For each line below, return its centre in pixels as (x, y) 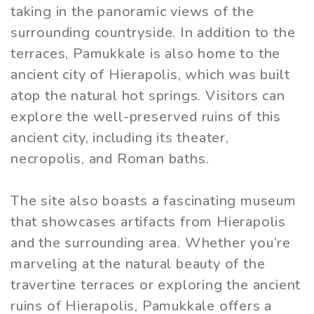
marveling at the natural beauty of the (138, 264)
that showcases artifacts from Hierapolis (148, 222)
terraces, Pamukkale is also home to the (146, 54)
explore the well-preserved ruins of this (146, 117)
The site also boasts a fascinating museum (153, 201)
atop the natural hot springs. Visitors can (148, 96)
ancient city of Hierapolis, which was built (150, 75)
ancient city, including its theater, (120, 138)
